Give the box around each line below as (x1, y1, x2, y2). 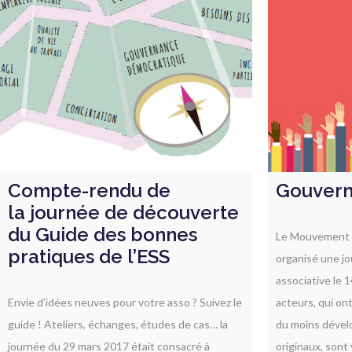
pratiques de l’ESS (8, 245, 170, 268)
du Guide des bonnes (8, 223, 197, 246)
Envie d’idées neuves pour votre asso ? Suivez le (8, 295, 242, 309)
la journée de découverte (8, 201, 239, 224)
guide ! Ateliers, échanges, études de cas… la (8, 317, 228, 331)
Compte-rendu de (8, 179, 170, 202)
